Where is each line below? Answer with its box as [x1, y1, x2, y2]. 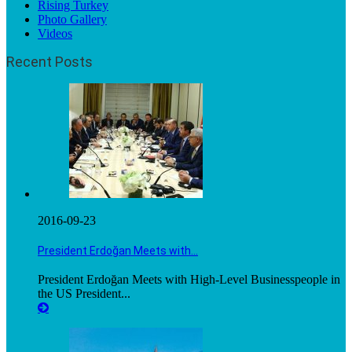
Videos [38, 27, 72, 40]
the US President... [38, 287, 130, 301]
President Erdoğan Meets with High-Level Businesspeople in [38, 273, 340, 287]
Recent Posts [6, 53, 93, 70]
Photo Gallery [38, 13, 107, 26]
